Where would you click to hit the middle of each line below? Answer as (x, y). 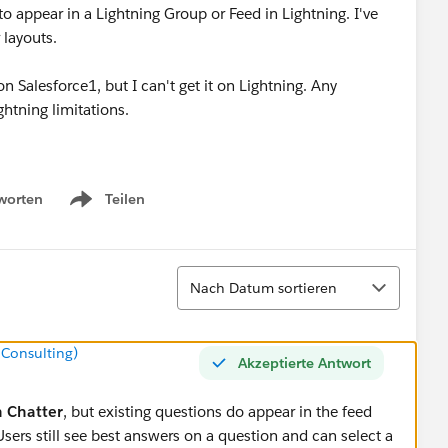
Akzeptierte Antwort (304, 362)
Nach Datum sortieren (263, 287)
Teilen (125, 199)
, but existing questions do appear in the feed (217, 411)
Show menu (105, 209)
